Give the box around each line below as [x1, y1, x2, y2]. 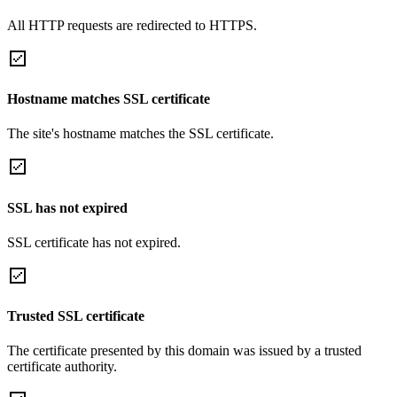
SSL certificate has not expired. [7, 234, 181, 250]
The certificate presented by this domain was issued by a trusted [7, 343, 362, 359]
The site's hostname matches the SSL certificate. [7, 126, 274, 142]
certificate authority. [7, 359, 117, 375]
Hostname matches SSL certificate [7, 91, 210, 107]
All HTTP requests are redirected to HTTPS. [7, 17, 257, 33]
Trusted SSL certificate [7, 308, 144, 324]
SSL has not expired [7, 199, 128, 215]
